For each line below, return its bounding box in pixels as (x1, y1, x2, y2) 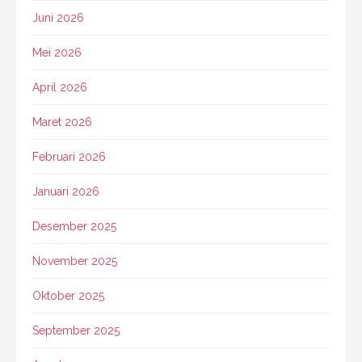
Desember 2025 (32, 219, 116, 233)
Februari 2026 (32, 149, 106, 163)
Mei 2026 (32, 45, 82, 59)
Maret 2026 (32, 115, 92, 128)
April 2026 (32, 80, 87, 94)
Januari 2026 (32, 184, 99, 198)
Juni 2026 (32, 11, 84, 24)
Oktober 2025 (32, 288, 104, 302)
